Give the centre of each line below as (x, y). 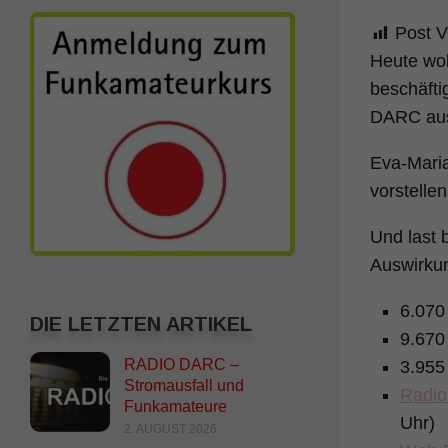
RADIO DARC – (181, 364)
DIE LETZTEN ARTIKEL (141, 323)
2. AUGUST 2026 (170, 428)
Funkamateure (175, 406)
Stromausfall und (184, 385)
